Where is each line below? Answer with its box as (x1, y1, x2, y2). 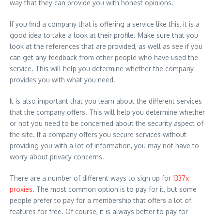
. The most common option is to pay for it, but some (32, 185, 197, 193)
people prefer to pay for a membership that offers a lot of (10, 196, 191, 204)
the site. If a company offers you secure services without (10, 130, 186, 139)
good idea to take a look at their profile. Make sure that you (10, 31, 198, 39)
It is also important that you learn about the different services (10, 96, 202, 105)
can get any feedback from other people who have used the (10, 53, 198, 62)
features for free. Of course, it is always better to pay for (10, 207, 188, 216)
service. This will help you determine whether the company (10, 64, 194, 73)
